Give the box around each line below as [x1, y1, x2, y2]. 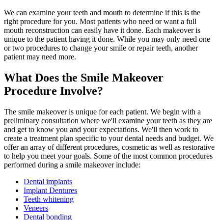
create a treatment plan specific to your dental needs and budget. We [4, 134, 214, 142]
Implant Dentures [24, 186, 77, 194]
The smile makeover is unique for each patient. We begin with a [4, 107, 201, 116]
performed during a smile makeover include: [4, 160, 140, 169]
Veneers [24, 203, 48, 212]
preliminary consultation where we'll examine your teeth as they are [4, 116, 212, 125]
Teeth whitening [24, 194, 74, 203]
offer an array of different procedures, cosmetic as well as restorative [4, 142, 215, 151]
